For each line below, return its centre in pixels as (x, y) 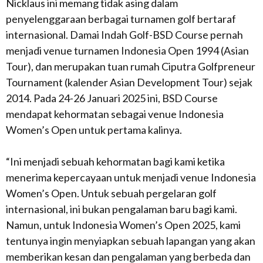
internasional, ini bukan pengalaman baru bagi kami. (122, 209)
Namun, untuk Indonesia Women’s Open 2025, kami (123, 225)
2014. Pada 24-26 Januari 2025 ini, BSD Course (112, 98)
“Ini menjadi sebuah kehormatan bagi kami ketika (115, 161)
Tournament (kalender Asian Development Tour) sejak (129, 82)
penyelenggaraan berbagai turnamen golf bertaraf (121, 19)
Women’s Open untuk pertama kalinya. (94, 130)
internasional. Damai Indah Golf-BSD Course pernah (124, 35)
